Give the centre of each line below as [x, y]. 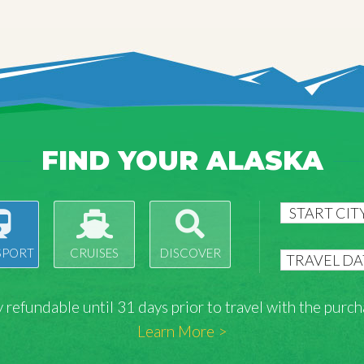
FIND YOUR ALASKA [182, 160]
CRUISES [94, 253]
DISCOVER [190, 253]
